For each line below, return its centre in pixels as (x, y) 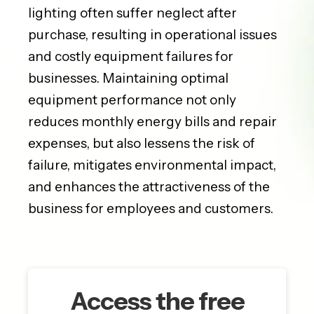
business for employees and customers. (152, 209)
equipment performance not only (132, 100)
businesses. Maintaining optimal (128, 78)
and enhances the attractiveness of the (149, 187)
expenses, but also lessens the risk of (142, 144)
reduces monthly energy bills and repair (152, 122)
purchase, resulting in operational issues (152, 35)
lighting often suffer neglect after (132, 13)
